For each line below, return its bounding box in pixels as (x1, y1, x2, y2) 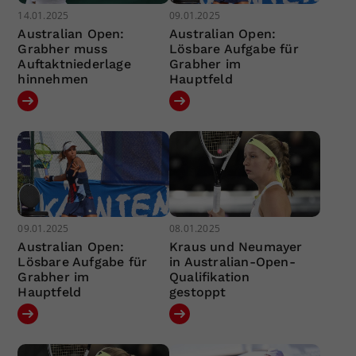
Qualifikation (168, 269, 250, 284)
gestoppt (168, 284, 226, 300)
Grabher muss (17, 41, 107, 57)
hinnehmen (17, 72, 89, 87)
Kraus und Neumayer (168, 238, 303, 254)
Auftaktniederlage (17, 56, 131, 72)
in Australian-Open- (168, 253, 296, 269)
